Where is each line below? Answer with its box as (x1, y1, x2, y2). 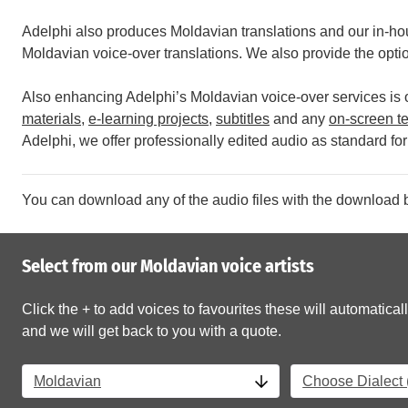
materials (22, 111, 81, 127)
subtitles (216, 111, 270, 127)
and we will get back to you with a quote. (22, 323, 281, 339)
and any (270, 111, 329, 127)
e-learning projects (88, 111, 209, 127)
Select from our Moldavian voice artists (22, 255, 314, 277)
